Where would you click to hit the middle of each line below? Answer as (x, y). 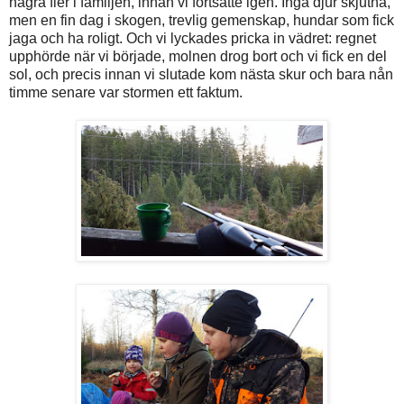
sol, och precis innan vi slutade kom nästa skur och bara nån (201, 74)
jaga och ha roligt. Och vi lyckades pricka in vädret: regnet (193, 38)
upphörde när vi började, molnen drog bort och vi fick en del (198, 56)
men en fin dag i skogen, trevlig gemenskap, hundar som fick (202, 20)
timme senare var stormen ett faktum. (126, 92)
